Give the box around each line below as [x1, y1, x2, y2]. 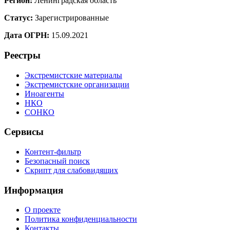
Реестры [4, 49, 41, 61]
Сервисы [4, 126, 44, 138]
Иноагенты [25, 89, 64, 98]
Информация [4, 184, 63, 196]
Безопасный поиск [25, 157, 90, 166]
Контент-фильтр [25, 147, 81, 157]
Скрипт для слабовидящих [25, 166, 118, 175]
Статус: [4, 13, 33, 23]
